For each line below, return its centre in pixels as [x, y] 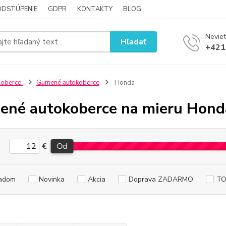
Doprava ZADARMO [161, 179]
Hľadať [134, 42]
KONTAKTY [95, 9]
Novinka [51, 179]
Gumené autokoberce [68, 83]
